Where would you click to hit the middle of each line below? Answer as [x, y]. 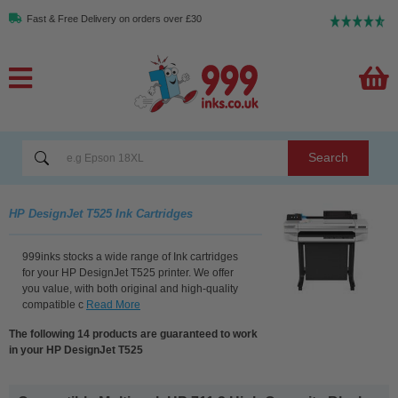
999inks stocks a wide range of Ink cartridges [130, 256]
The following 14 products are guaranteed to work [133, 334]
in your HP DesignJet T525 [76, 350]
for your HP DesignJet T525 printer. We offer [128, 272]
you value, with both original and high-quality [130, 288]
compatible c [53, 304]
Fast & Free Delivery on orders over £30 [114, 19]
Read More [113, 304]
